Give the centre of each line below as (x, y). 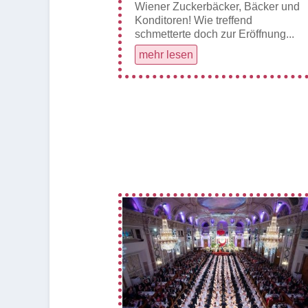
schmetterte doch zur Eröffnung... (214, 34)
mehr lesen (166, 54)
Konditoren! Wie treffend (194, 20)
